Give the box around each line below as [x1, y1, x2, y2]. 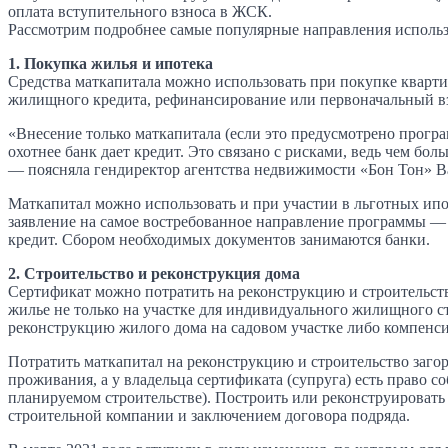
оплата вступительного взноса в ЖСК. [8, 2, 272, 20]
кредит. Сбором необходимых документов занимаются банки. [8, 230, 430, 248]
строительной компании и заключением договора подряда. [8, 406, 410, 424]
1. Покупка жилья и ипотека [8, 54, 213, 72]
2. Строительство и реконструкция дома [8, 264, 300, 282]
